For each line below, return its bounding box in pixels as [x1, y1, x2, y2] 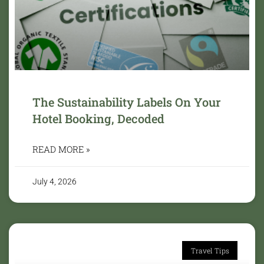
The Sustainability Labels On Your [32, 94, 221, 110]
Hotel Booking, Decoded [32, 110, 164, 126]
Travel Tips [190, 245, 229, 255]
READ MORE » [32, 143, 90, 155]
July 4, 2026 [32, 176, 77, 186]
